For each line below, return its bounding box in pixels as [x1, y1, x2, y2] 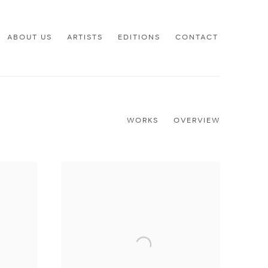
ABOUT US [7, 33, 52, 42]
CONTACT [175, 33, 218, 42]
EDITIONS [118, 33, 160, 42]
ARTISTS [67, 33, 103, 42]
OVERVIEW [173, 115, 220, 125]
